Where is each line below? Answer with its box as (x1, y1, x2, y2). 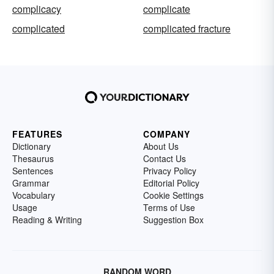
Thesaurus (12, 152, 54, 165)
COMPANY (143, 127, 190, 140)
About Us (143, 139, 179, 152)
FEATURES (12, 127, 62, 140)
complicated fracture (143, 21, 231, 35)
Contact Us (143, 152, 186, 165)
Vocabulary (12, 188, 55, 201)
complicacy (12, 1, 61, 16)
